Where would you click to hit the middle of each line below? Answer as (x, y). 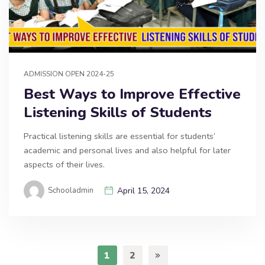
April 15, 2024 (143, 191)
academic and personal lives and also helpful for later (127, 151)
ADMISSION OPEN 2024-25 (69, 74)
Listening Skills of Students (118, 113)
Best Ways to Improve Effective (132, 94)
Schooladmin (71, 191)
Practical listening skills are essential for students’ (119, 136)
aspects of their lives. (64, 165)
